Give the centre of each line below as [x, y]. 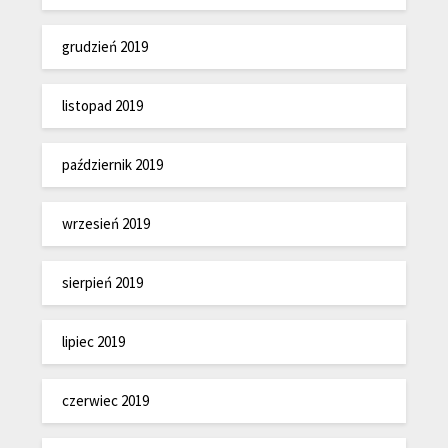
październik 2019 [113, 164]
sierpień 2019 [103, 282]
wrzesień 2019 [106, 223]
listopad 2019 [103, 105]
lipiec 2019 [94, 341]
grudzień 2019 [105, 46]
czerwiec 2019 [106, 400]
